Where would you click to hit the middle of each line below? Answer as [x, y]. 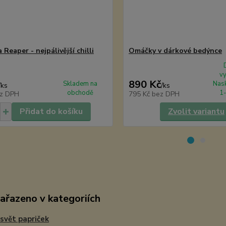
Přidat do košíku [51, 111]
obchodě [80, 93]
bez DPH [165, 94]
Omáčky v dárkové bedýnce [175, 51]
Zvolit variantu [196, 111]
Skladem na [80, 84]
